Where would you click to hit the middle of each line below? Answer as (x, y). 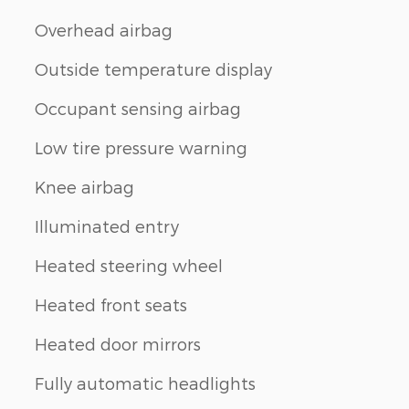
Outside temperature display (153, 68)
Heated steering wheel (129, 265)
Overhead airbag (104, 29)
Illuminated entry (107, 225)
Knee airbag (84, 186)
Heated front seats (111, 304)
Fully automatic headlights (145, 383)
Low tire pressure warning (141, 147)
